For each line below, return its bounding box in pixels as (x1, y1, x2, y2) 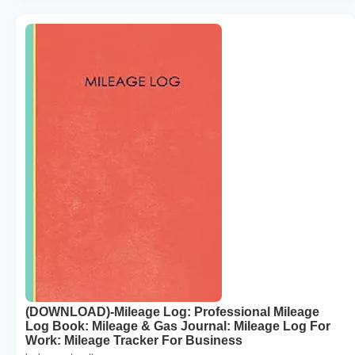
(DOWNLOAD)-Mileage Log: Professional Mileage (25, 304, 319, 319)
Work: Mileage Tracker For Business (25, 333, 242, 347)
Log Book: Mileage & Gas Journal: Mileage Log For (25, 319, 330, 333)
